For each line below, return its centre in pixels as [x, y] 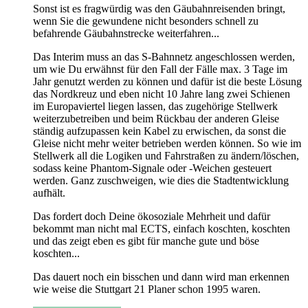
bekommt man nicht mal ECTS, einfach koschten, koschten [162, 228]
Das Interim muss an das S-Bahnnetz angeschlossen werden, [164, 56]
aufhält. [49, 192]
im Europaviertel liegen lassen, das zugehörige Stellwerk [155, 106]
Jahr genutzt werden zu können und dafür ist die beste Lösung [167, 81]
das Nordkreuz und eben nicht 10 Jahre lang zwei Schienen [162, 93]
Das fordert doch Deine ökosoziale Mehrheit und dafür [152, 216]
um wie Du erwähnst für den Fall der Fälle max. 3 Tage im [160, 69]
